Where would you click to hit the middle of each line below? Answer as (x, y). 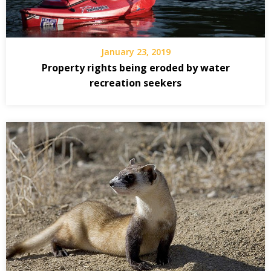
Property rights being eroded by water (135, 67)
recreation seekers (135, 83)
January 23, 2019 (135, 51)
